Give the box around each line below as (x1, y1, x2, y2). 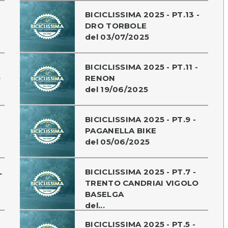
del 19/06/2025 (85, 84, 149, 94)
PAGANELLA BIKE (85, 125, 157, 135)
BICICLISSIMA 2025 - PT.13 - (85, 9, 200, 19)
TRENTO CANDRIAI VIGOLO (85, 178, 199, 188)
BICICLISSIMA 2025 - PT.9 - (85, 114, 196, 124)
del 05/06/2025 (85, 136, 150, 147)
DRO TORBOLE (85, 20, 147, 31)
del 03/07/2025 (85, 32, 150, 42)
